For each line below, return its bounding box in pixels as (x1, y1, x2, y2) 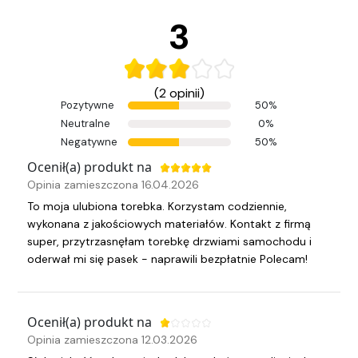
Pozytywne (60, 98, 114, 113)
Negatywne (60, 135, 117, 149)
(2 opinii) (153, 85, 205, 102)
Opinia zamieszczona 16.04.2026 (27, 177, 199, 193)
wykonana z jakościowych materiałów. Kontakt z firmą (27, 217, 311, 232)
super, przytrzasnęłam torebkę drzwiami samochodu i (27, 234, 312, 249)
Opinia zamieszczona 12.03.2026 (27, 332, 197, 348)
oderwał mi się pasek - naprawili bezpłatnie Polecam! (27, 252, 308, 267)
